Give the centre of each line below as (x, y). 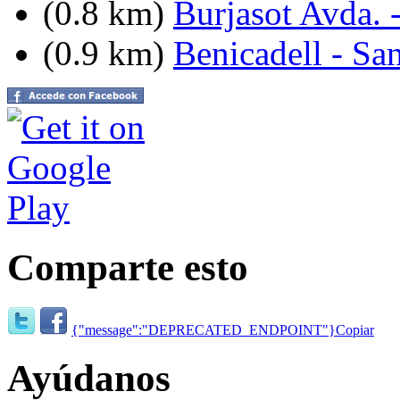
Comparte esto (128, 267)
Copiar (355, 330)
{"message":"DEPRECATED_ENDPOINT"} (204, 330)
